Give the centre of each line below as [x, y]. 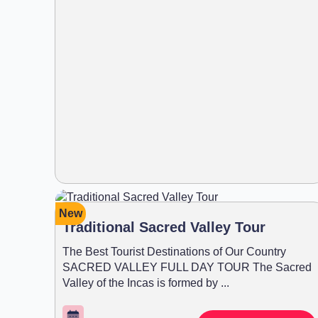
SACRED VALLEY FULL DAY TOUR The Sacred [187, 267]
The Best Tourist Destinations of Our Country [174, 251]
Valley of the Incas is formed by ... [146, 283]
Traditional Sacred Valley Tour [164, 227]
